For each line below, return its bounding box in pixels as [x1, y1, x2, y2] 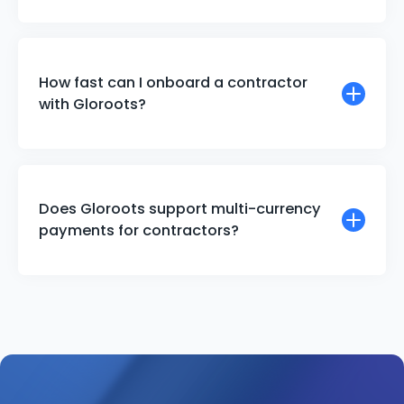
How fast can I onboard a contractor [38, 71, 308, 93]
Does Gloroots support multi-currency [38, 198, 321, 220]
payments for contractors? [38, 220, 239, 242]
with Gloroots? [38, 93, 146, 115]
